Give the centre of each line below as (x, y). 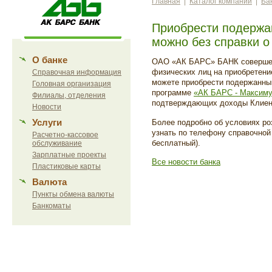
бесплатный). (176, 143)
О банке (50, 60)
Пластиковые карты (66, 166)
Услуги (47, 122)
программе (173, 93)
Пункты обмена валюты (73, 194)
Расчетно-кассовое (65, 135)
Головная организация (72, 84)
